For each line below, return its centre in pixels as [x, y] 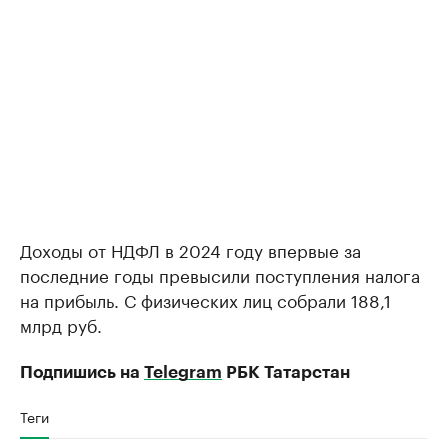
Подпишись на [82, 373]
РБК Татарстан [286, 373]
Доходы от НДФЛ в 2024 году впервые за [190, 249]
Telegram [183, 373]
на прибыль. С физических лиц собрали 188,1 [205, 299]
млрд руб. [61, 324]
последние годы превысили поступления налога [220, 274]
